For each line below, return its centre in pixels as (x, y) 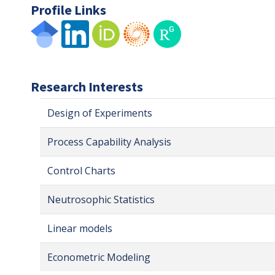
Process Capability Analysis (109, 142)
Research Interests (87, 87)
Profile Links (68, 10)
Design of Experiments (100, 113)
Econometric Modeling (99, 258)
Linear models (80, 229)
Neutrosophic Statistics (101, 200)
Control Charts (81, 171)
